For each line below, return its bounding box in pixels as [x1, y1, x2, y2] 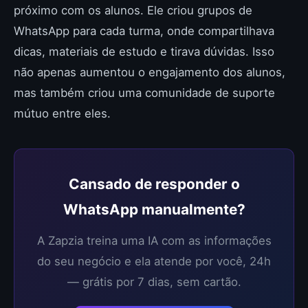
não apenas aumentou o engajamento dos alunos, [14, 65, 285, 79]
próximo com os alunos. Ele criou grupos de [14, 3, 252, 17]
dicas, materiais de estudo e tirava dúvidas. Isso [14, 45, 274, 58]
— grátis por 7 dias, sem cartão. [67, 275, 241, 289]
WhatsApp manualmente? [63, 201, 245, 218]
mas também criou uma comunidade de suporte [14, 86, 275, 100]
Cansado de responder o [68, 175, 240, 192]
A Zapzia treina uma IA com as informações [36, 234, 272, 247]
